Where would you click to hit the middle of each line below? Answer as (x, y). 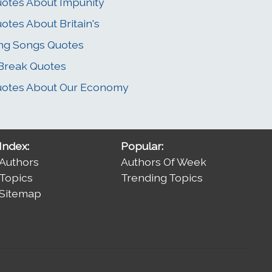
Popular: (142, 146)
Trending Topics (162, 178)
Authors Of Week (164, 162)
